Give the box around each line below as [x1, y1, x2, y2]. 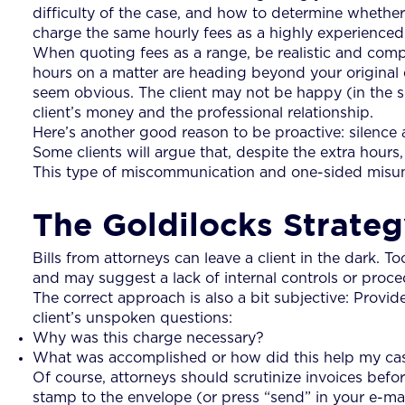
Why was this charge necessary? [33, 330, 264, 345]
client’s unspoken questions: [33, 310, 232, 325]
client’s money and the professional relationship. [33, 105, 373, 120]
